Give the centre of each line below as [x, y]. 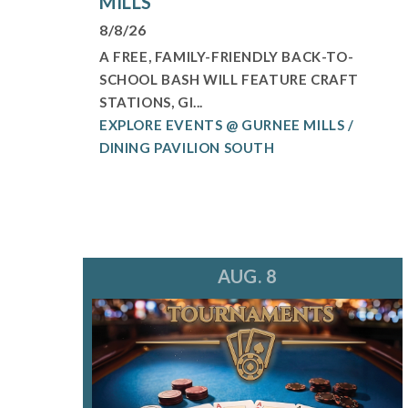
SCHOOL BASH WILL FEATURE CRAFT [229, 80]
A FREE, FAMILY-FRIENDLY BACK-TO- [226, 57]
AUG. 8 [247, 276]
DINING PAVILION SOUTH [187, 148]
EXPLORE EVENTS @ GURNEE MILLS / [226, 125]
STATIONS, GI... [151, 102]
